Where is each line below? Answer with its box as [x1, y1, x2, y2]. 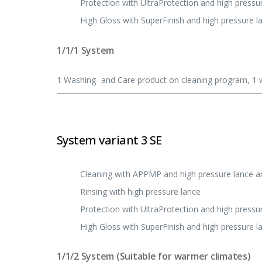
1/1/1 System [57, 43, 115, 57]
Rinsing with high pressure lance [80, 185, 201, 197]
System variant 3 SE [57, 132, 162, 149]
